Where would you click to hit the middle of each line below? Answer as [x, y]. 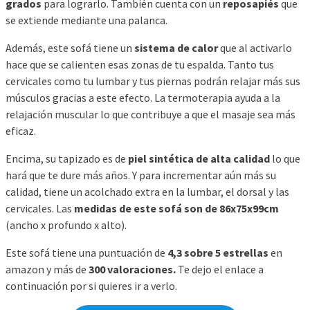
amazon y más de [47, 269]
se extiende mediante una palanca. [86, 20]
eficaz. [21, 130]
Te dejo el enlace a [220, 269]
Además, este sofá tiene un [70, 47]
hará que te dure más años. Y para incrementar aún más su [141, 175]
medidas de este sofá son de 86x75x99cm [176, 208]
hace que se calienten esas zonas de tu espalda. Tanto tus [140, 64]
